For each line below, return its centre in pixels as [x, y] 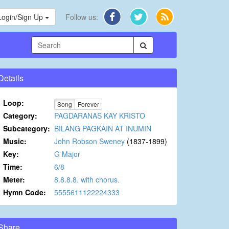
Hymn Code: [25, 192]
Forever [88, 104]
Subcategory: [27, 129]
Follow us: [82, 17]
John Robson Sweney [89, 141]
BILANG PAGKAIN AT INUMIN [103, 129]
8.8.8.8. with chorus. [87, 180]
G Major [67, 154]
